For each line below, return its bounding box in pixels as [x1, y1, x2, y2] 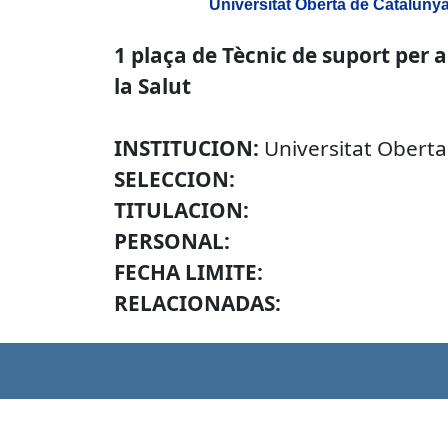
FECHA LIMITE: [114, 258, 263, 286]
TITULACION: [114, 196, 249, 224]
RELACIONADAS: [114, 289, 281, 317]
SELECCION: [114, 165, 235, 193]
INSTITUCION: [114, 134, 264, 162]
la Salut [114, 72, 191, 100]
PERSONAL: [114, 227, 230, 255]
